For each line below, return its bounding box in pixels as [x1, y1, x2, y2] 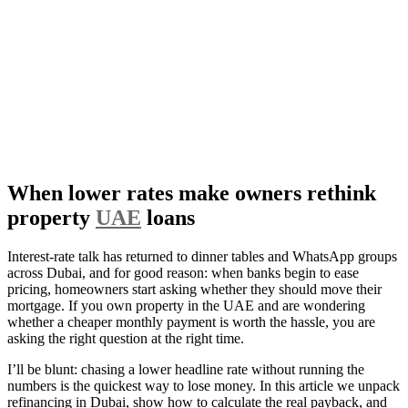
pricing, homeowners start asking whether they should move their [7, 280, 382, 297]
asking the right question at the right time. [7, 330, 244, 346]
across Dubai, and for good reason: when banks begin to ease [7, 264, 359, 280]
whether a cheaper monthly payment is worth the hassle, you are [7, 313, 375, 330]
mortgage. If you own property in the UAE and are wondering [7, 297, 365, 313]
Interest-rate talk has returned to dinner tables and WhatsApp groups [7, 248, 397, 264]
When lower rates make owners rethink [7, 180, 376, 205]
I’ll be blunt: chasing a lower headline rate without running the [7, 361, 364, 377]
